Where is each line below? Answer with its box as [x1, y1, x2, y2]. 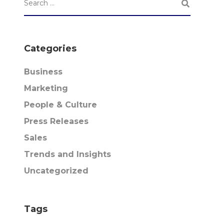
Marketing [23, 83, 68, 93]
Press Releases [23, 116, 88, 126]
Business [23, 67, 62, 76]
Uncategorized [23, 166, 88, 175]
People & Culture [23, 100, 97, 109]
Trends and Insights [23, 149, 111, 159]
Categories [23, 43, 76, 54]
